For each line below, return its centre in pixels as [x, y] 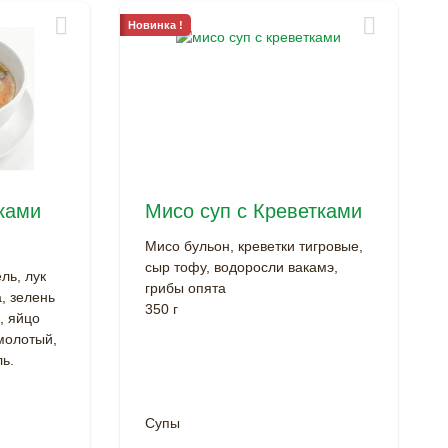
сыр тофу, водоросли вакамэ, [241, 266]
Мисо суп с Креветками [253, 210]
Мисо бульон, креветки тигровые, [253, 245]
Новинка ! [155, 24]
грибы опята [185, 287]
